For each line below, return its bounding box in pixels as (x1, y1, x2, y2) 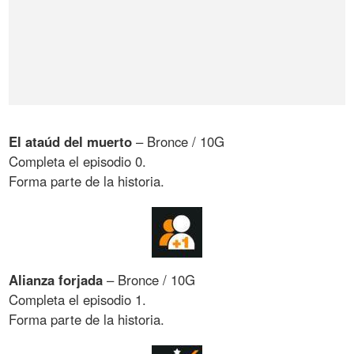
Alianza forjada (9, 270, 104, 290)
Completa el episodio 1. (9, 290, 147, 310)
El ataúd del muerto (9, 131, 133, 151)
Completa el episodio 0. (9, 151, 147, 171)
